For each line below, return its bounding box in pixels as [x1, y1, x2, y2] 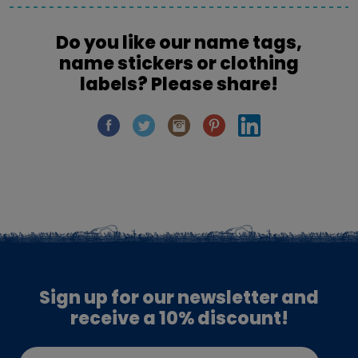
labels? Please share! [80, 71, 278, 97]
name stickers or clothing [59, 50, 299, 76]
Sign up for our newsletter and [39, 285, 319, 311]
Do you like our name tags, [56, 30, 302, 55]
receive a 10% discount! [70, 306, 288, 332]
